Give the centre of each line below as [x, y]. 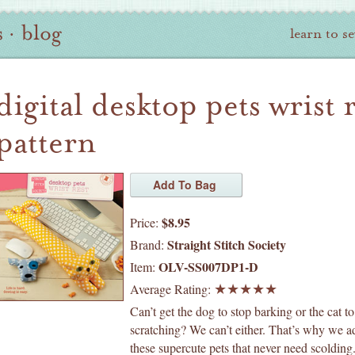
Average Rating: [172, 289]
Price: [146, 222]
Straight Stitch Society [227, 244]
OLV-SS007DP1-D [208, 267]
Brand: [149, 244]
